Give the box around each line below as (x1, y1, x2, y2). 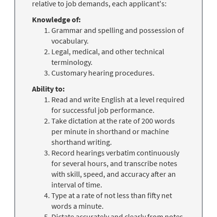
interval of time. (51, 179, 102, 189)
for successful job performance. (51, 105, 155, 115)
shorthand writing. (51, 137, 112, 147)
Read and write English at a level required (51, 94, 185, 104)
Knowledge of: (32, 14, 81, 24)
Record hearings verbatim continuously (51, 147, 179, 157)
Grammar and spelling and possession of (51, 25, 184, 35)
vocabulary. (51, 35, 89, 46)
